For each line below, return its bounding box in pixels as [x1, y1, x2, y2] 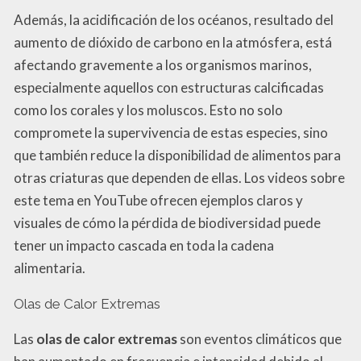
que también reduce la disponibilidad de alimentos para [14, 147, 341, 164]
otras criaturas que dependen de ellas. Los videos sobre [14, 169, 345, 187]
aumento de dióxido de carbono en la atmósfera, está [14, 34, 332, 52]
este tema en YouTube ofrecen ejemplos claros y [14, 192, 303, 210]
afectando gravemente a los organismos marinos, [14, 56, 312, 74]
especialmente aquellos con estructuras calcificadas [14, 79, 324, 97]
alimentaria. [14, 259, 85, 277]
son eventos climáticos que [177, 330, 342, 348]
